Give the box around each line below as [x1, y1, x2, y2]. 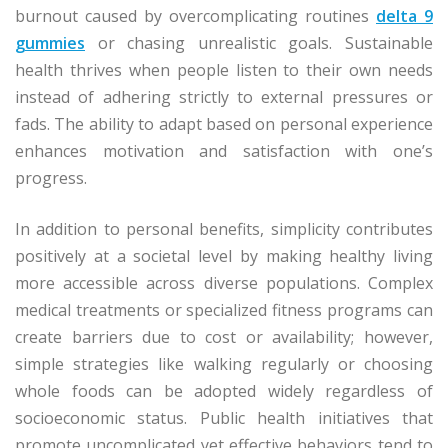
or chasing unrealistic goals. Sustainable [85, 32, 433, 55]
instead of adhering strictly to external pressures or [15, 86, 433, 109]
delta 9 [376, 5, 433, 28]
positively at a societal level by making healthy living [15, 245, 433, 268]
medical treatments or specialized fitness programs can [15, 299, 433, 322]
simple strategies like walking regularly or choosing [15, 353, 433, 376]
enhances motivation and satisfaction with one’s [15, 140, 433, 163]
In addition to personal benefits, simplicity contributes [15, 218, 433, 241]
